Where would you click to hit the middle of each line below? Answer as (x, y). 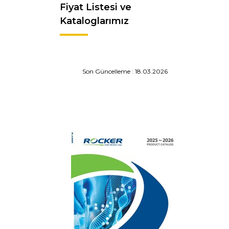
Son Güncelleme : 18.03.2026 (125, 71)
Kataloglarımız (94, 21)
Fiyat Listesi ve (96, 7)
